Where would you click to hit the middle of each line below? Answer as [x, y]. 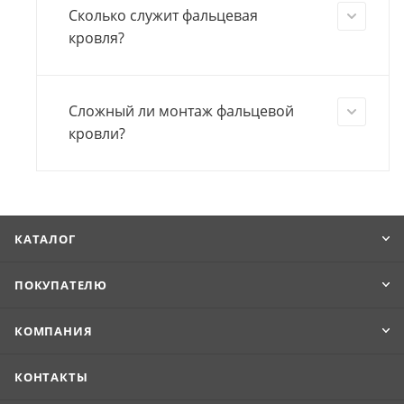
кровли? [97, 134]
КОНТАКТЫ [51, 377]
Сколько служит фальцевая [163, 16]
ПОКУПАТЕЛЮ [61, 285]
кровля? [96, 38]
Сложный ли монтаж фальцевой [181, 111]
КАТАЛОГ [45, 239]
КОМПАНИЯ [54, 331]
